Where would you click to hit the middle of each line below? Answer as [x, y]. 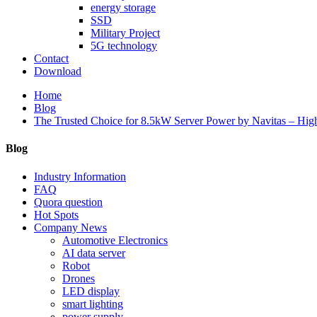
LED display [91, 291]
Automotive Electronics [115, 240]
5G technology [124, 46]
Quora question [68, 202]
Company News [70, 227]
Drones [79, 278]
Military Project [125, 33]
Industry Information [80, 176]
